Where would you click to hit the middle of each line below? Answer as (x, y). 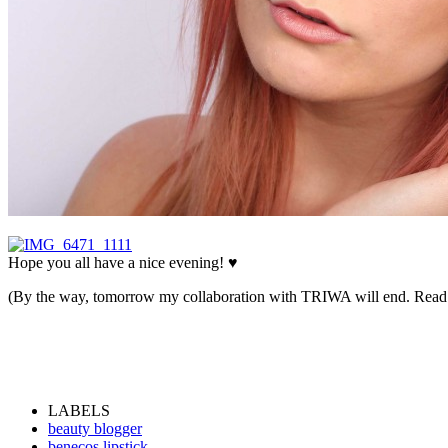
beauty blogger (95, 428)
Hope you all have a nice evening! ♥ (123, 262)
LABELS (79, 410)
